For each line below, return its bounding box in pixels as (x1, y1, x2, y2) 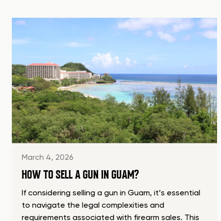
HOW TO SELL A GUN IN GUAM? (22, 167, 139, 183)
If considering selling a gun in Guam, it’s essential (22, 189, 200, 198)
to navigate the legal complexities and (22, 202, 164, 210)
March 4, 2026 (22, 154, 74, 162)
